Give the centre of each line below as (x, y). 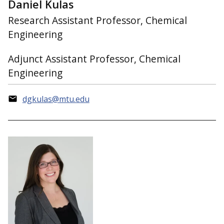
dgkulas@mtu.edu (56, 99)
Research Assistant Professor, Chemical (97, 20)
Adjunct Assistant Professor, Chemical (94, 58)
